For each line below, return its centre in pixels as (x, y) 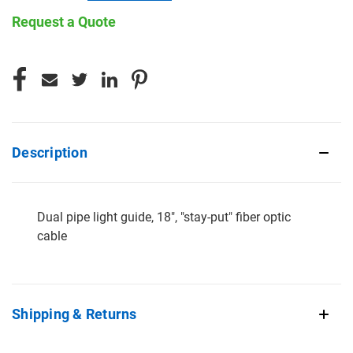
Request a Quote (64, 21)
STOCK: (32, 78)
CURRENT (37, 62)
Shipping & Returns (74, 314)
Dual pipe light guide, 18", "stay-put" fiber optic (164, 217)
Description (50, 152)
